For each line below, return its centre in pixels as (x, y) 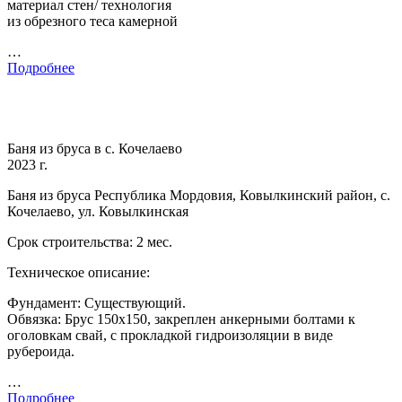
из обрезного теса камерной (92, 22)
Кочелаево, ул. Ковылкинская (98, 212)
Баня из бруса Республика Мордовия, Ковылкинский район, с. (199, 196)
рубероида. (41, 352)
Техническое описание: (79, 273)
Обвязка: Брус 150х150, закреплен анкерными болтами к (181, 319)
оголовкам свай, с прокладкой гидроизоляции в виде (170, 336)
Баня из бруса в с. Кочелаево (95, 149)
